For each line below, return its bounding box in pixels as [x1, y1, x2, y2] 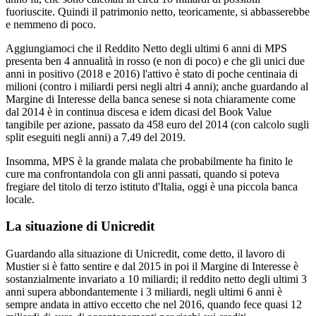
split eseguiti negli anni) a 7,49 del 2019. [6, 130, 186, 143]
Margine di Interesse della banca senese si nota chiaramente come [6, 92, 296, 105]
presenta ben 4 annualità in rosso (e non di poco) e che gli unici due [6, 54, 305, 67]
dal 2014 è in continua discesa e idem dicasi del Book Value [6, 105, 272, 118]
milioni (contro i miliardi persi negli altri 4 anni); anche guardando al [6, 80, 308, 92]
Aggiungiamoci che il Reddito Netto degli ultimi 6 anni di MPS [6, 42, 287, 54]
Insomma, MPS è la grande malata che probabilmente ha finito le [6, 154, 293, 167]
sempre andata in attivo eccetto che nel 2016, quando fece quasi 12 [6, 298, 302, 311]
